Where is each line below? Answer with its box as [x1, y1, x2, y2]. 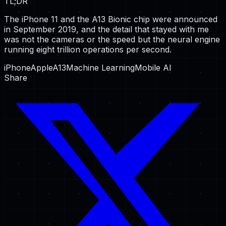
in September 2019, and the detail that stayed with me [4, 24, 209, 34]
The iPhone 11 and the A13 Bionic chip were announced [4, 14, 217, 24]
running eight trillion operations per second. [4, 44, 172, 54]
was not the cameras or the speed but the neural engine [4, 34, 220, 44]
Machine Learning [66, 62, 135, 73]
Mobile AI [135, 62, 172, 73]
